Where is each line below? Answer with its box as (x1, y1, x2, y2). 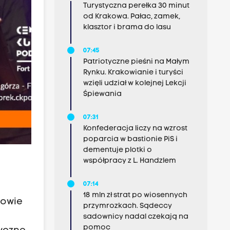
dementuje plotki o (83, 146, 152, 154)
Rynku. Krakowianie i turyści (83, 69, 183, 76)
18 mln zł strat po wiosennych (83, 191, 187, 199)
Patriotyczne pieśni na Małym (83, 58, 189, 66)
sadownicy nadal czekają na (83, 213, 188, 221)
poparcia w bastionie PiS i (83, 136, 178, 143)
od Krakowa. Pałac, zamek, (83, 13, 180, 21)
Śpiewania (83, 90, 122, 98)
